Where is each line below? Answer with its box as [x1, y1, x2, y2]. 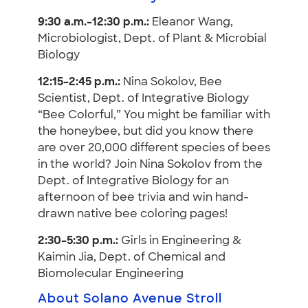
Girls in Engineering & [118, 236, 241, 247]
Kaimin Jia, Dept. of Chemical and [38, 252, 225, 264]
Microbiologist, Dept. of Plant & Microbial [38, 34, 267, 45]
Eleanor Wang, [149, 17, 233, 29]
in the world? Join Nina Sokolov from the [38, 159, 263, 171]
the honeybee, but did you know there [38, 126, 254, 138]
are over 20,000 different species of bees [38, 143, 270, 155]
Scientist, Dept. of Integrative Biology [38, 93, 249, 105]
